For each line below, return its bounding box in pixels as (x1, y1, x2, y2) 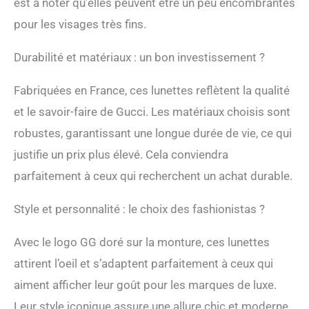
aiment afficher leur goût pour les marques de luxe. (14, 277, 277, 292)
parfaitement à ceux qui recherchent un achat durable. (14, 168, 292, 183)
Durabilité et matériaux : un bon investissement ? (14, 50, 265, 64)
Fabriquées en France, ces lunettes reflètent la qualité (14, 83, 290, 97)
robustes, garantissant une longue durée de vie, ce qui (14, 126, 292, 140)
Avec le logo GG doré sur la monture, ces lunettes (14, 235, 270, 249)
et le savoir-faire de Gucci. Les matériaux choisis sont (14, 104, 290, 119)
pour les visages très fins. (14, 17, 146, 31)
